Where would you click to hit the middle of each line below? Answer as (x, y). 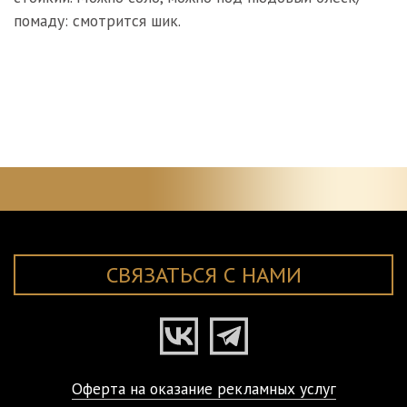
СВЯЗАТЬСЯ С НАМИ (203, 275)
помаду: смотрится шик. (97, 20)
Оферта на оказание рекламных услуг (203, 388)
